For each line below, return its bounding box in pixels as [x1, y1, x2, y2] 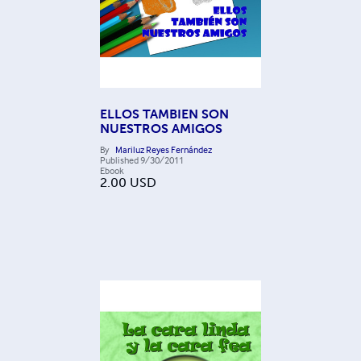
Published [100, 154, 139, 167]
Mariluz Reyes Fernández [115, 143, 212, 156]
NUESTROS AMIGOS [100, 121, 222, 137]
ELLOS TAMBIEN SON [100, 106, 229, 122]
